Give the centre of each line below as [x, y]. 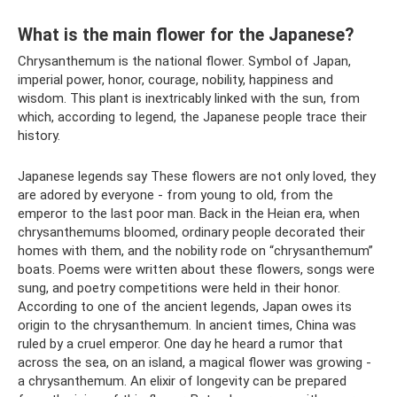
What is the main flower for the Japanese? [186, 35]
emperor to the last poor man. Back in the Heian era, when [189, 214]
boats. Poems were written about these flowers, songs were [196, 270]
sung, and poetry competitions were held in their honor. [179, 288]
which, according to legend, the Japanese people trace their [192, 117]
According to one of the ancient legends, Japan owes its [185, 307]
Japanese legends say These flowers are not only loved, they [197, 177]
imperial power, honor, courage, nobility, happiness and [175, 80]
